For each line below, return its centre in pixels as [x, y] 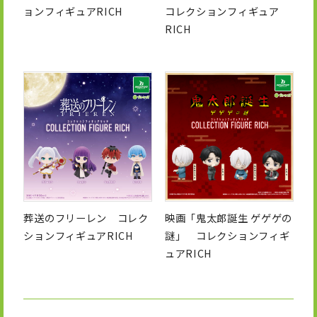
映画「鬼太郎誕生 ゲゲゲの [229, 217]
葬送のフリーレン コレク [86, 217]
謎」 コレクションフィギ [227, 235]
